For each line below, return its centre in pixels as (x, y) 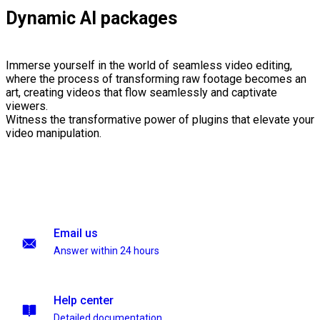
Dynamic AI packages (91, 19)
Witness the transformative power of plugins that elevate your (160, 120)
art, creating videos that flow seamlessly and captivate (141, 93)
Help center (84, 300)
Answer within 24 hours (106, 251)
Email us (76, 233)
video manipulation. (54, 134)
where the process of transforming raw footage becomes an (156, 79)
